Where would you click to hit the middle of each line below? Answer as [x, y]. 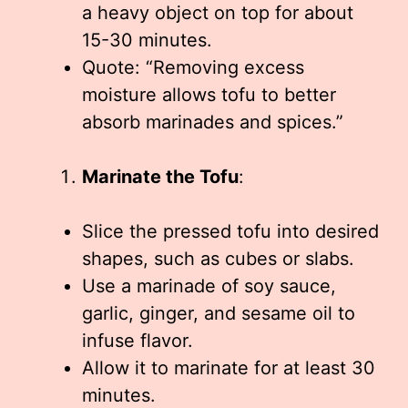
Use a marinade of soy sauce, [209, 286]
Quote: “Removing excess [193, 68]
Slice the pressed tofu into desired [230, 232]
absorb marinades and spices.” [213, 122]
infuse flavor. [138, 341]
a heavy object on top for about [218, 13]
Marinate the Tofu [160, 177]
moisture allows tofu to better [209, 95]
